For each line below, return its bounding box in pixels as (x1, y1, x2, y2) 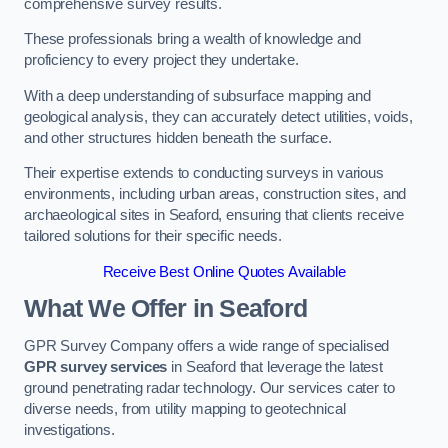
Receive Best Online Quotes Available (102, 263, 346, 280)
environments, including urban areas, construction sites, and (24, 186, 407, 203)
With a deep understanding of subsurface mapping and (24, 87, 371, 104)
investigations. (24, 422, 115, 438)
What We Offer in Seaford (24, 295, 308, 323)
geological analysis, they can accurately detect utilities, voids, (24, 108, 413, 125)
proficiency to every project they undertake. (24, 52, 299, 69)
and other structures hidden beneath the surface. (24, 129, 333, 146)
